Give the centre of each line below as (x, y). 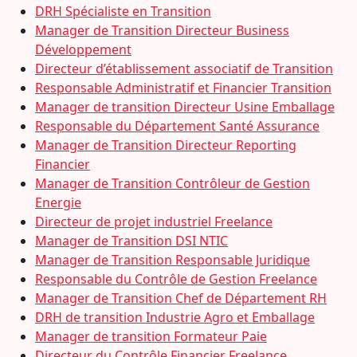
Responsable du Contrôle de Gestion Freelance (176, 279)
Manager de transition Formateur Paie (151, 336)
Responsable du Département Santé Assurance (177, 126)
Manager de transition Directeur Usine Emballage (185, 107)
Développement (83, 49)
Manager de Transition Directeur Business (162, 30)
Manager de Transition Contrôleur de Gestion (173, 183)
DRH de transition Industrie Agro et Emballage (175, 317)
